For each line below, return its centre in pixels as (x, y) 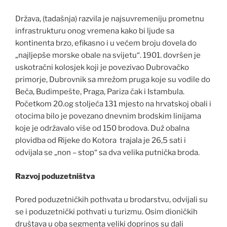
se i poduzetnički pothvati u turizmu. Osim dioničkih (106, 212)
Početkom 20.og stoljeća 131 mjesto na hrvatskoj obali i (113, 104)
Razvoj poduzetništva (55, 176)
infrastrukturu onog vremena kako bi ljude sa (95, 31)
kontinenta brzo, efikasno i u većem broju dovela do (106, 43)
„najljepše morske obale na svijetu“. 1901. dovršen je (108, 55)
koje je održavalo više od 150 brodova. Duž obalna (102, 128)
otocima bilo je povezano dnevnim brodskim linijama (108, 116)
